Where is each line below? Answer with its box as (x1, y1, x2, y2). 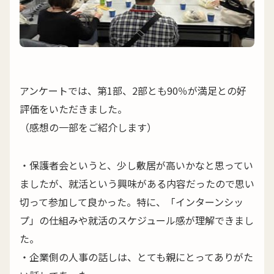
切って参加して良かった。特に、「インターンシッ (20, 194, 243, 209)
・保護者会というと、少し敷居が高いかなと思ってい (20, 157, 253, 172)
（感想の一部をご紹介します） (20, 119, 157, 135)
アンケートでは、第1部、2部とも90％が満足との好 (20, 83, 246, 98)
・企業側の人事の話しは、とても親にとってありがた (20, 249, 253, 264)
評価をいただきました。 (20, 101, 127, 116)
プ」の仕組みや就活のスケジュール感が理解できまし (20, 212, 254, 228)
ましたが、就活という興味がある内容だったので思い (20, 176, 254, 191)
